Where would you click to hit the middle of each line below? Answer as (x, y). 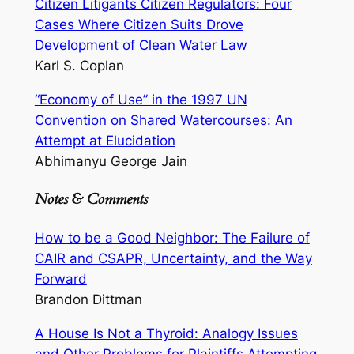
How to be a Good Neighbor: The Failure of (172, 238)
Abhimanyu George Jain (111, 162)
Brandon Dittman (88, 300)
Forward (60, 279)
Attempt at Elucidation (105, 141)
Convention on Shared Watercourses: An (163, 121)
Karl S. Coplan (79, 66)
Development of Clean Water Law (141, 45)
